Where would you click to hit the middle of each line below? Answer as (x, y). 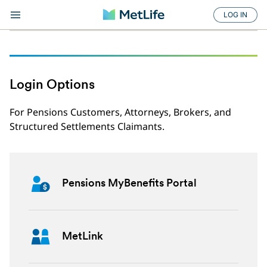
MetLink (83, 237)
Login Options (52, 86)
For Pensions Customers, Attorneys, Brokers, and (120, 112)
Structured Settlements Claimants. (88, 126)
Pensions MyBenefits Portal (129, 184)
